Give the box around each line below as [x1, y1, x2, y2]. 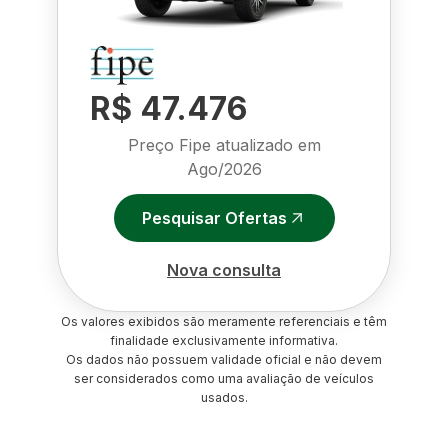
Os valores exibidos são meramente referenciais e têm [61, 314, 387, 329]
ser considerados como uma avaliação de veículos [74, 371, 374, 386]
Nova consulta [167, 259, 281, 280]
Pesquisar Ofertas [141, 207, 287, 228]
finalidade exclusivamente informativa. [110, 333, 338, 348]
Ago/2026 [186, 159, 262, 179]
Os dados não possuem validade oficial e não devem [66, 352, 382, 367]
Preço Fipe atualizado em [127, 135, 321, 155]
